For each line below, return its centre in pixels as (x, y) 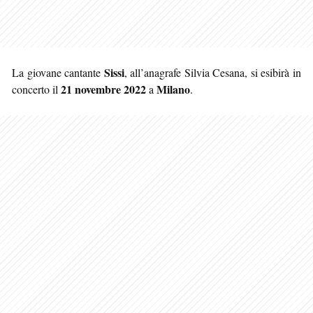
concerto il (36, 89)
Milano (173, 89)
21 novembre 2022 (103, 89)
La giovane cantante (58, 72)
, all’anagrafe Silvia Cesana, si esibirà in (213, 72)
